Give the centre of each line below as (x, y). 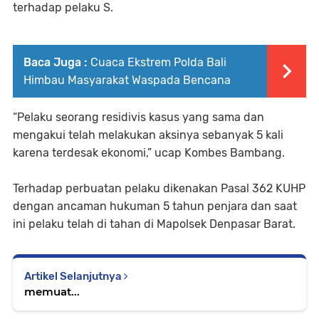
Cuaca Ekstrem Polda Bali (158, 62)
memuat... (52, 291)
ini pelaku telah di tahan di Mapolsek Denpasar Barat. (154, 224)
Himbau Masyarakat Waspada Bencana (127, 80)
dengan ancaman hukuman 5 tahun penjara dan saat (155, 206)
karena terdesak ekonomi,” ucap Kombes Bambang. (149, 152)
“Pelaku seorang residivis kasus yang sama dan (138, 117)
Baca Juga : (55, 62)
